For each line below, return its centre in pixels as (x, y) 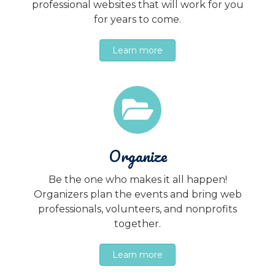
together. (137, 224)
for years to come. (137, 19)
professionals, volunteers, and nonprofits (137, 209)
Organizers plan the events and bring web (137, 195)
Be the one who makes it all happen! (137, 180)
